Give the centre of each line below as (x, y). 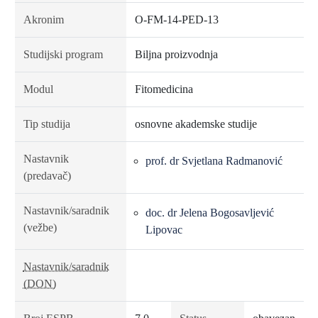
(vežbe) (40, 227)
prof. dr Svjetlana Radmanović (214, 161)
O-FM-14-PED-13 (176, 20)
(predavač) (47, 176)
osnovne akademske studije (196, 124)
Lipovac (164, 230)
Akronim (43, 20)
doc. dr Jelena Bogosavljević (209, 213)
